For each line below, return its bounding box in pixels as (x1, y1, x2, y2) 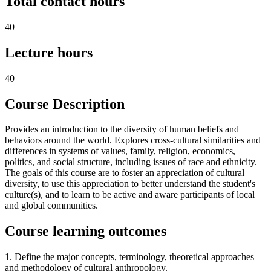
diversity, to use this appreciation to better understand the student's (5, 178, 255, 189)
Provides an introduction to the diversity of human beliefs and (5, 124, 239, 135)
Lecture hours (5, 44, 93, 60)
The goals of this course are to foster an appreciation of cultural (5, 168, 244, 178)
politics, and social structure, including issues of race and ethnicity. (5, 157, 257, 168)
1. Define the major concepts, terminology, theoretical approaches (5, 252, 254, 263)
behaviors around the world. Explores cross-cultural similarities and (5, 135, 261, 146)
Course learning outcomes (5, 223, 166, 240)
